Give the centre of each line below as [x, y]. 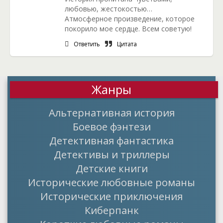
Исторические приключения [111, 196]
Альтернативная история [111, 112]
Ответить [87, 44]
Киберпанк [111, 210]
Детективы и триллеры [111, 154]
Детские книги [111, 168]
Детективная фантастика [111, 140]
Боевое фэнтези [111, 126]
